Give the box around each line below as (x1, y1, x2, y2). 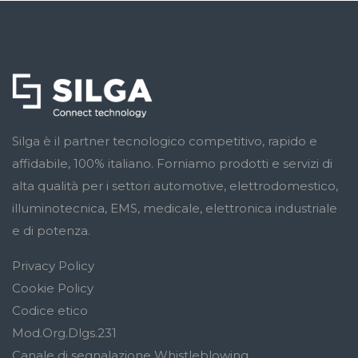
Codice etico (12, 303, 88, 319)
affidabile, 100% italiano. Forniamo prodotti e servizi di (12, 156, 332, 172)
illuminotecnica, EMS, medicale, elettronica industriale (12, 201, 337, 217)
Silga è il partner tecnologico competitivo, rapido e (12, 133, 317, 149)
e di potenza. (12, 223, 90, 239)
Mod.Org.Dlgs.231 (12, 325, 117, 341)
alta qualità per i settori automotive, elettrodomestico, (12, 178, 338, 194)
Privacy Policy (12, 258, 94, 274)
